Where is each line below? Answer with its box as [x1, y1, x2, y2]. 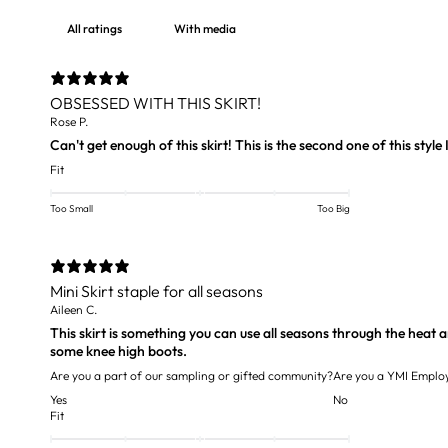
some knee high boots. [50, 342, 187, 360]
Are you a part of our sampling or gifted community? [50, 368, 333, 383]
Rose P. [50, 114, 88, 129]
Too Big [317, 202, 350, 215]
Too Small [50, 202, 93, 215]
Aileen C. [50, 302, 97, 317]
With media [174, 21, 236, 36]
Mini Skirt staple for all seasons [50, 281, 263, 301]
